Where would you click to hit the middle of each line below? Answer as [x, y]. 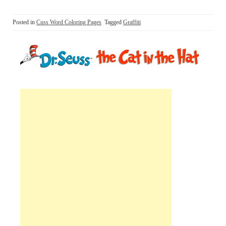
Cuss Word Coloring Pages [69, 22]
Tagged [114, 22]
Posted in [24, 22]
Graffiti [132, 22]
